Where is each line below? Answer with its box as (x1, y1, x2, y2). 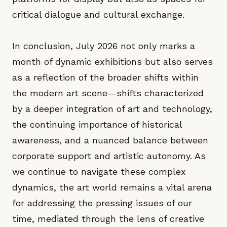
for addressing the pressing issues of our (12, 198, 192, 208)
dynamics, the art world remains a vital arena (12, 182, 212, 193)
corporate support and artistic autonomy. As (12, 150, 206, 161)
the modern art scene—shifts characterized (12, 88, 204, 98)
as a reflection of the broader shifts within (12, 72, 199, 83)
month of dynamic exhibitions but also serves (12, 56, 213, 67)
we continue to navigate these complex (12, 166, 186, 177)
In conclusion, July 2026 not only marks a (12, 41, 195, 51)
